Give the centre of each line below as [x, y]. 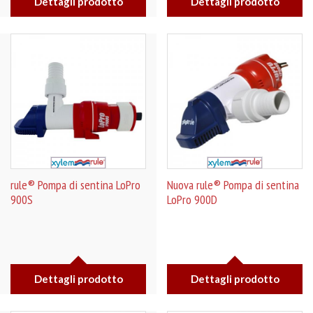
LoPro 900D [192, 199]
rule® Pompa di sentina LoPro [75, 185]
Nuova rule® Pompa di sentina [233, 185]
